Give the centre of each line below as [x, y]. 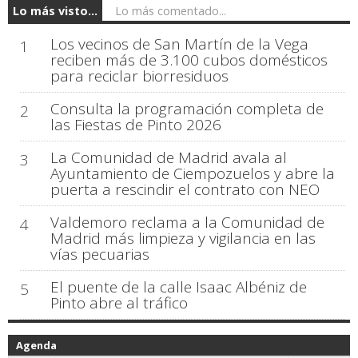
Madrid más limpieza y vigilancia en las [183, 238]
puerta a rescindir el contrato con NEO [185, 189]
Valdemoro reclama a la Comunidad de [187, 222]
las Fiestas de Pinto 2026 [135, 124]
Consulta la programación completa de [187, 108]
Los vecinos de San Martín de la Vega [179, 44]
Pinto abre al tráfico [119, 302]
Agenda [36, 345]
